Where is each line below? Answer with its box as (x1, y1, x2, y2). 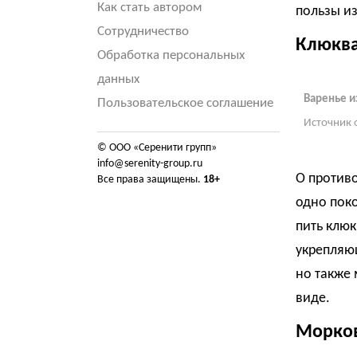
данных (97, 73, 139, 86)
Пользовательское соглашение (97, 96, 273, 110)
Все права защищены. (97, 174, 203, 186)
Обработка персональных (97, 49, 245, 62)
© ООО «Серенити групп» (97, 142, 217, 154)
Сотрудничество (97, 25, 189, 38)
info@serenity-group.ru (97, 158, 202, 170)
